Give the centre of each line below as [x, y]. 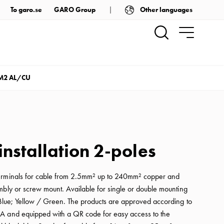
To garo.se [26, 10]
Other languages [166, 9]
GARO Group [74, 10]
